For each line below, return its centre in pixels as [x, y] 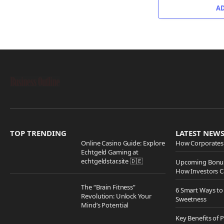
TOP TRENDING [38, 133]
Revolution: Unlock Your [116, 196]
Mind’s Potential [105, 205]
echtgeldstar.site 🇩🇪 [112, 161]
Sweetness [191, 199]
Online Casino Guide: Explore [123, 143]
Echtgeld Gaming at [110, 152]
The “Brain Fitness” [108, 187]
